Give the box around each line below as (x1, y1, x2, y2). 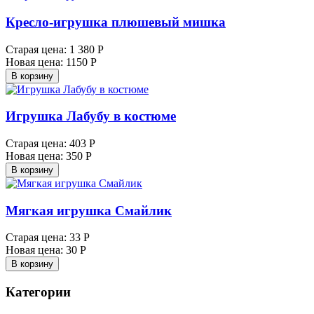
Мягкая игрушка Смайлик (6, 203, 172, 218)
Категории (6, 285, 71, 300)
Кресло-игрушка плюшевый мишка (6, 14, 226, 29)
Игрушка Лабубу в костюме (6, 109, 176, 124)
